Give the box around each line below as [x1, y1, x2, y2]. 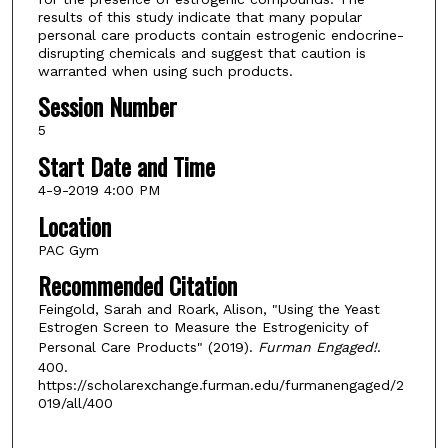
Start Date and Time [37, 148, 215, 185]
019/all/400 [37, 395, 113, 412]
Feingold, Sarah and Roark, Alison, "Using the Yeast [37, 301, 380, 318]
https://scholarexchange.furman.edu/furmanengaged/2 [37, 377, 404, 394]
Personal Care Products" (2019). [37, 339, 258, 356]
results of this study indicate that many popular [37, 8, 362, 25]
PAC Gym [37, 241, 99, 258]
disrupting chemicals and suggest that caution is [37, 44, 366, 61]
